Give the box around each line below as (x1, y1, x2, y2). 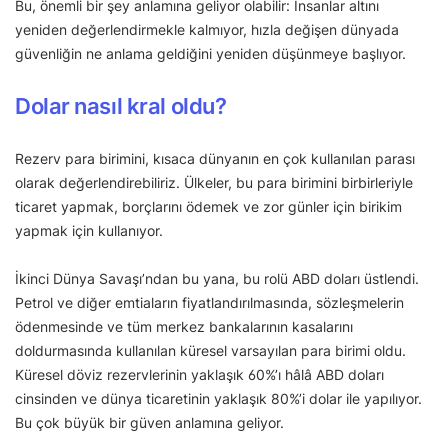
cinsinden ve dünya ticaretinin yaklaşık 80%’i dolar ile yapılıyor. (15, 390, 422, 408)
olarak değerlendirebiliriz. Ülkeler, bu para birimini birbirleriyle (15, 174, 413, 192)
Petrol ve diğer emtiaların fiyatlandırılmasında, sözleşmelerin (15, 294, 404, 312)
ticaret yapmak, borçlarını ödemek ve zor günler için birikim (15, 198, 402, 216)
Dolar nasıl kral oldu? (15, 93, 227, 120)
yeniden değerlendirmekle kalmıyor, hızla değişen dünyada (15, 21, 399, 39)
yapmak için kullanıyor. (15, 222, 163, 240)
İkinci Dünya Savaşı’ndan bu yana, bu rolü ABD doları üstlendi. (15, 270, 419, 288)
